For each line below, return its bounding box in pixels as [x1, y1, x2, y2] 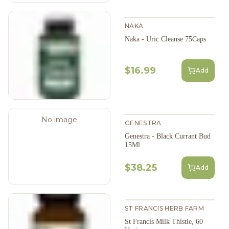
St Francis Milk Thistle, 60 [125, 217, 203, 225]
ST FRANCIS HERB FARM [125, 204, 204, 212]
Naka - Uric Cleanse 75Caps [125, 35, 206, 43]
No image [41, 114, 77, 124]
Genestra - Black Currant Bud [125, 132, 211, 140]
